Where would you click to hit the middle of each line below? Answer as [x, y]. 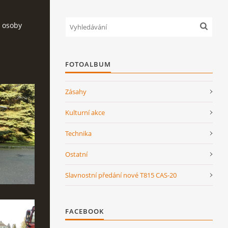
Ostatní [76, 154]
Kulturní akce [85, 112]
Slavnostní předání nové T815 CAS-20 [121, 175]
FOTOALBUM [88, 64]
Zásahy [76, 92]
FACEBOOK [84, 211]
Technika [78, 133]
